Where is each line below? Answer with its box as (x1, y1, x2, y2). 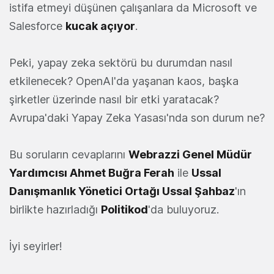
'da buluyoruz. (148, 203, 219, 217)
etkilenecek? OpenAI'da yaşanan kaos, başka (9, 75, 239, 88)
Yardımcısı (9, 166, 67, 180)
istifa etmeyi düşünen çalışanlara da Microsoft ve (9, 1, 257, 15)
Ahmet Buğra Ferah (67, 166, 174, 180)
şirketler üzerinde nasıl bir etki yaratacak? (9, 93, 219, 106)
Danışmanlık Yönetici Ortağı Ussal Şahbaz (9, 185, 235, 198)
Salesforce (9, 20, 65, 33)
